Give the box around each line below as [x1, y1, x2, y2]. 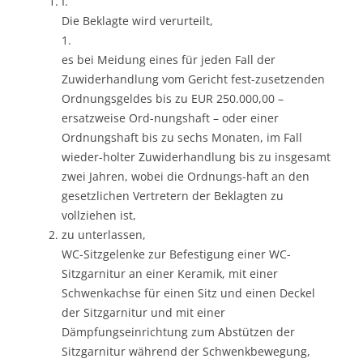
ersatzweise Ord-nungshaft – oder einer [62, 109, 279, 126]
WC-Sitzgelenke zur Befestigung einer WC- [62, 246, 291, 262]
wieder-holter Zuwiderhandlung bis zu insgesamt [62, 148, 331, 164]
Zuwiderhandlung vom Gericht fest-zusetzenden [62, 70, 325, 87]
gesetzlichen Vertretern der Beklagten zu [62, 187, 284, 203]
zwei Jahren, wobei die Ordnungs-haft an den [62, 168, 310, 184]
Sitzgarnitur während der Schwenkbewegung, [62, 343, 310, 359]
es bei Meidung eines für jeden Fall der [62, 51, 275, 67]
